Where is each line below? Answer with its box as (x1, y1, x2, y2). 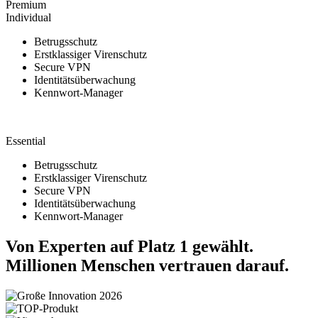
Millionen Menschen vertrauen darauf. (6, 256, 289, 275)
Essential (6, 135, 45, 148)
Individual (6, 11, 51, 24)
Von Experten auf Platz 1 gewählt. (6, 237, 253, 256)
